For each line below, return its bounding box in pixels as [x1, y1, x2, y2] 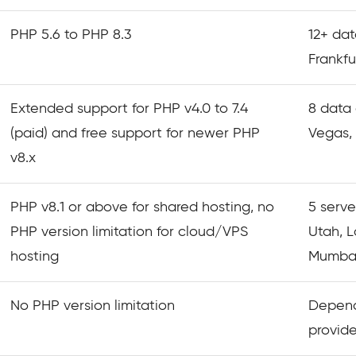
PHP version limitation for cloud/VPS [10, 225, 248, 239]
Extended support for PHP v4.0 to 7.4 [10, 102, 248, 116]
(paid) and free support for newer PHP [10, 126, 260, 141]
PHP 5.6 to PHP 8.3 [10, 28, 132, 42]
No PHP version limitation [10, 299, 175, 313]
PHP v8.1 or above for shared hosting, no [10, 200, 274, 215]
